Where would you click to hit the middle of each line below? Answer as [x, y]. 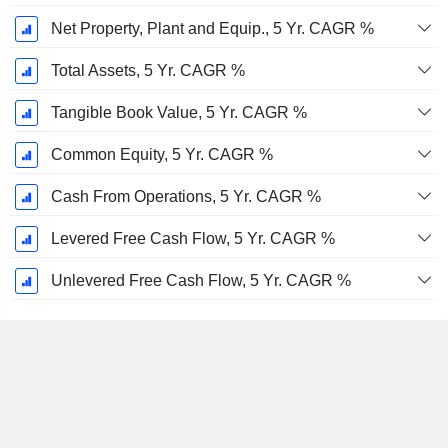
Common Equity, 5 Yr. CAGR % [161, 155]
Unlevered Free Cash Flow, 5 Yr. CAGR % [200, 281]
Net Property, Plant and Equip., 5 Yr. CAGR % [212, 29]
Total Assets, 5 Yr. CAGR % [147, 71]
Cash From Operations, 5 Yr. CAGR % [185, 197]
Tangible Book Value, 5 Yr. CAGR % [178, 113]
